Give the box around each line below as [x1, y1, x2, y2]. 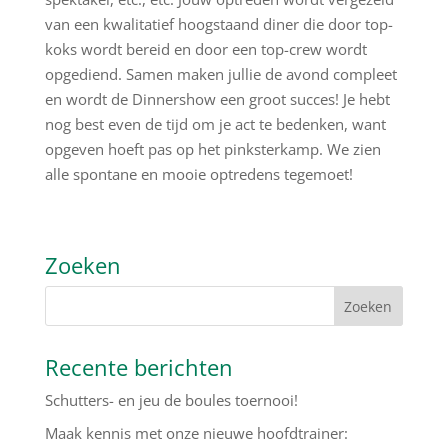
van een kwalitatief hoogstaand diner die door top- [44, 14, 393, 34]
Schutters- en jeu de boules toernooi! [44, 390, 298, 410]
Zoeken [44, 250, 121, 280]
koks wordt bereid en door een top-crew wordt [44, 39, 367, 59]
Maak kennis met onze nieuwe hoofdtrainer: [44, 422, 348, 443]
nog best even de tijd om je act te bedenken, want [44, 114, 386, 134]
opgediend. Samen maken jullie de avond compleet [44, 64, 397, 84]
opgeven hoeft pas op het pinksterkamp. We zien [44, 139, 381, 159]
